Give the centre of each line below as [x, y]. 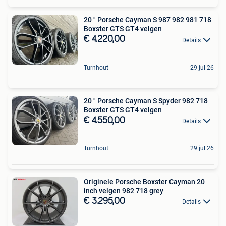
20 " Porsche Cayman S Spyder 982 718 [146, 101]
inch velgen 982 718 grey [124, 190]
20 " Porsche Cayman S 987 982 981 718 [148, 20]
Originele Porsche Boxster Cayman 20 [144, 181]
